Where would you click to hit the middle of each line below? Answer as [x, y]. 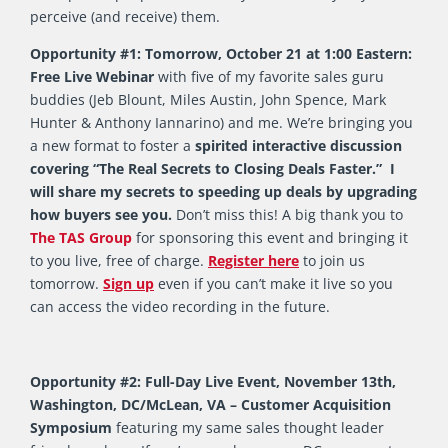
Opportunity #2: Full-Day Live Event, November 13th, [213, 382]
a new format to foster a [112, 146]
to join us [332, 261]
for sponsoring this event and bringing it [270, 238]
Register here [253, 261]
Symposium [73, 428]
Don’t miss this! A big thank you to [287, 215]
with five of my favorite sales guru [269, 77]
